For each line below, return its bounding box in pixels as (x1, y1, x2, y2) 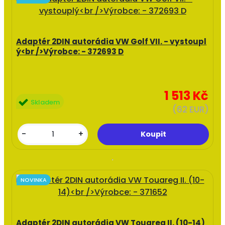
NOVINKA (21, 176, 47, 184)
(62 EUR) (172, 103, 209, 116)
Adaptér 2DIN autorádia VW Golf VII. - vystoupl (16, 36, 207, 47)
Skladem (31, 97, 60, 107)
